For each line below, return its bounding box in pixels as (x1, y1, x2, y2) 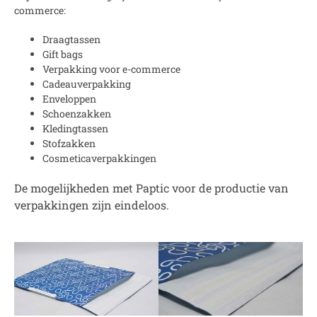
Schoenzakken (42, 107, 111, 121)
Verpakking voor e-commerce (42, 62, 180, 76)
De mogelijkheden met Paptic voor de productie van (14, 180, 289, 196)
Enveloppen (42, 92, 96, 106)
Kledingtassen (42, 122, 108, 136)
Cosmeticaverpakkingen (42, 151, 156, 166)
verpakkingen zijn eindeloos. (14, 197, 169, 213)
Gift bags (42, 47, 83, 62)
